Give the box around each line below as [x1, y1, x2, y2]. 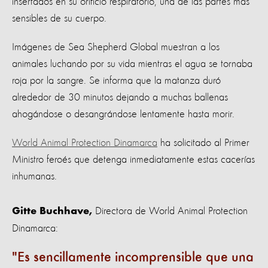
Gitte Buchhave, [12, 206, 92, 217]
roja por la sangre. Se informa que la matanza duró [12, 75, 221, 86]
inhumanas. [12, 170, 60, 182]
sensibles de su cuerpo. [12, 13, 106, 24]
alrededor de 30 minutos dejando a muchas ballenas [12, 92, 228, 103]
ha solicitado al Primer [157, 137, 249, 148]
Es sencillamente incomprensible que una [17, 250, 254, 265]
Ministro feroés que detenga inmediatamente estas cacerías [12, 154, 255, 165]
